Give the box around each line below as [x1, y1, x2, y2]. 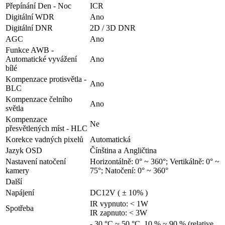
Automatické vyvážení [6, 55, 77, 64]
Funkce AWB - [6, 46, 54, 55]
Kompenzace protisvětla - [6, 75, 86, 84]
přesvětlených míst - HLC [6, 124, 87, 133]
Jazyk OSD [6, 146, 42, 155]
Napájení [6, 188, 34, 197]
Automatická [90, 135, 131, 144]
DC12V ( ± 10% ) [90, 188, 148, 197]
